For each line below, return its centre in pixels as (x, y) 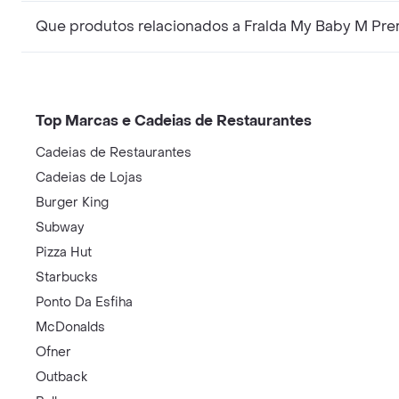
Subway (60, 228)
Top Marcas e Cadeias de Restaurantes (174, 121)
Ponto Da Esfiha (84, 302)
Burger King (72, 203)
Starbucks (67, 277)
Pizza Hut (64, 252)
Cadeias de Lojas (89, 178)
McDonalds (70, 327)
